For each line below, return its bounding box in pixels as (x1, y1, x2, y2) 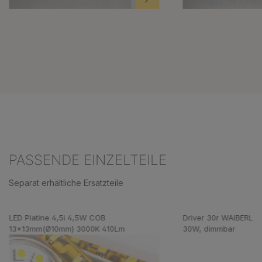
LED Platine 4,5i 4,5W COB (8, 213, 105, 223)
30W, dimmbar (182, 224, 236, 234)
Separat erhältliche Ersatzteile (9, 178, 123, 188)
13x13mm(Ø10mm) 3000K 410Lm (8, 224, 125, 234)
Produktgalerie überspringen (8, 199, 120, 209)
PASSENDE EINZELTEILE (9, 151, 167, 169)
